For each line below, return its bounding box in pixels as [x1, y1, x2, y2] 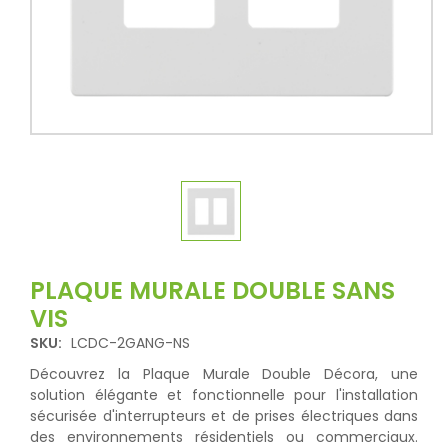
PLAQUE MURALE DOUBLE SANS [30, 274, 395, 307]
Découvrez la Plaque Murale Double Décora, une [30, 364, 418, 384]
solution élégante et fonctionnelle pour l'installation [30, 385, 418, 405]
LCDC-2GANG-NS [71, 333, 190, 353]
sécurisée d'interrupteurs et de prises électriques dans [30, 406, 418, 426]
